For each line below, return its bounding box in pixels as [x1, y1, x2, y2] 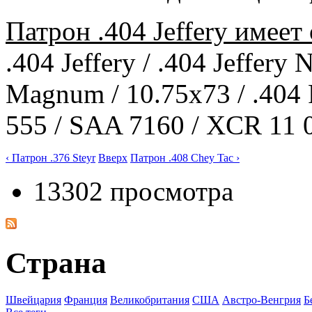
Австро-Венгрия [222, 293, 301, 306]
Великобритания [110, 293, 189, 306]
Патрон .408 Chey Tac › [130, 151, 240, 164]
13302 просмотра [33, 175, 233, 206]
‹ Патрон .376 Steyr [6, 151, 95, 164]
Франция [64, 293, 107, 306]
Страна [6, 246, 107, 279]
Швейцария [6, 293, 61, 306]
